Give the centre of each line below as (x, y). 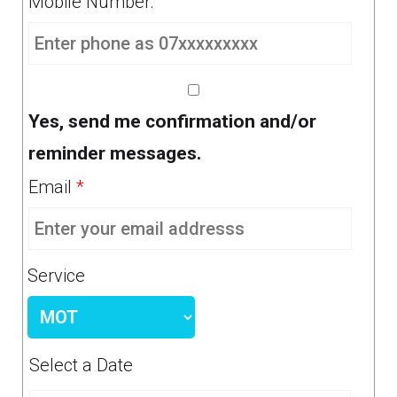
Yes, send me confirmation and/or (172, 121)
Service (56, 276)
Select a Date (81, 365)
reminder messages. (115, 153)
